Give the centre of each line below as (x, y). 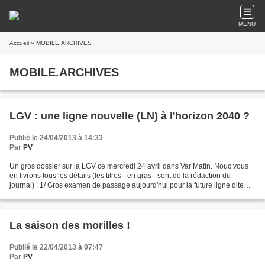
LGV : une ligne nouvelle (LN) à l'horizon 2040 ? (130, 116)
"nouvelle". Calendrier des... (54, 195)
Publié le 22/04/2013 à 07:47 (56, 247)
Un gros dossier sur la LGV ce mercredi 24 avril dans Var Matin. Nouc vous (129, 166)
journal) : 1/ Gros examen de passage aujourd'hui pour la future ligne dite (127, 185)
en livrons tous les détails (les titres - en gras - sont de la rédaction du (120, 176)
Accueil (19, 43)
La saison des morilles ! (70, 225)
